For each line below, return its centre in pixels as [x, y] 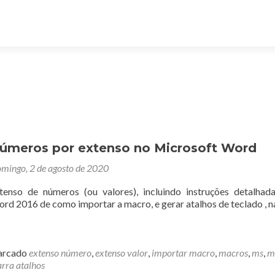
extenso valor [122, 253]
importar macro [183, 253]
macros [233, 253]
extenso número [60, 253]
